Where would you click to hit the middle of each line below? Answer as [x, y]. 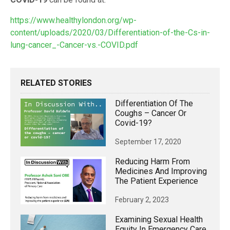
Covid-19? [133, 123]
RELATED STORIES [56, 83]
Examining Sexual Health [159, 220]
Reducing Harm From [152, 162]
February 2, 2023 [142, 200]
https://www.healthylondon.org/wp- [73, 21]
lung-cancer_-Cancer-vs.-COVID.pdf [74, 45]
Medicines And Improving [161, 171]
